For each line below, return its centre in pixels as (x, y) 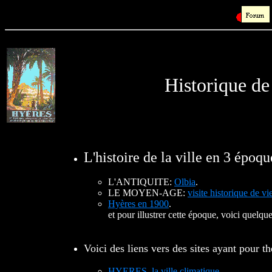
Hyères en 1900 (138, 204)
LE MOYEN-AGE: (148, 193)
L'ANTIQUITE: (141, 182)
